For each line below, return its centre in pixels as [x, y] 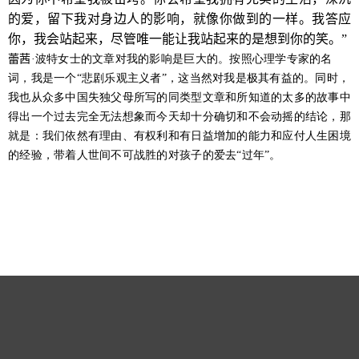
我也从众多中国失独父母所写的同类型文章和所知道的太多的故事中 [179, 97]
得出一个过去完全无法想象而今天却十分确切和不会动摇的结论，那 [179, 117]
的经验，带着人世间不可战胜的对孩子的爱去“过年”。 [145, 155]
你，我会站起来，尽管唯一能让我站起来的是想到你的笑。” [177, 39]
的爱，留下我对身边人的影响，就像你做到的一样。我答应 [179, 19]
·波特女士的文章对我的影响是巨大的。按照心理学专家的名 [182, 59]
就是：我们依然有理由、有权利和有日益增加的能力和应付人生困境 [179, 136]
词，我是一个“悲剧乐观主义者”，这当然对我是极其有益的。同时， [179, 78]
